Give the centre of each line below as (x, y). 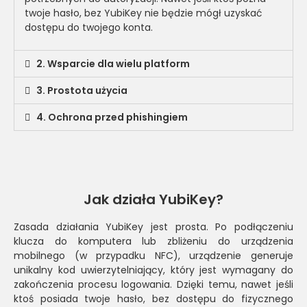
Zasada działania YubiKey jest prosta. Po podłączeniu (153, 226)
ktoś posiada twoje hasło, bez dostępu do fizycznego (153, 298)
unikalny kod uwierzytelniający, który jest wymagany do (153, 270)
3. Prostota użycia (82, 90)
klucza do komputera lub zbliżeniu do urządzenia (153, 241)
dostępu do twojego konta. (89, 27)
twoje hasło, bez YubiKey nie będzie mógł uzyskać (144, 13)
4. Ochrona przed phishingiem (112, 117)
